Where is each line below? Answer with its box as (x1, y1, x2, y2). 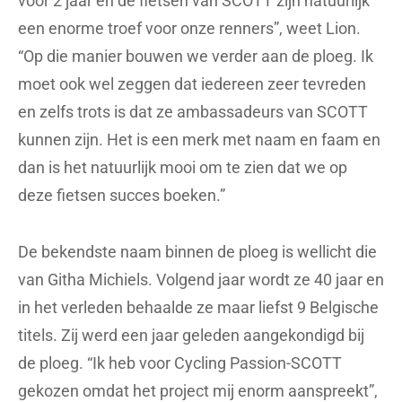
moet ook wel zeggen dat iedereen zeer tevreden (18, 74, 366, 93)
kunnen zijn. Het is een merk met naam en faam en (18, 129, 380, 149)
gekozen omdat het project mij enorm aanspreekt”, (18, 380, 378, 400)
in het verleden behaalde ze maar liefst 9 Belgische (18, 297, 379, 317)
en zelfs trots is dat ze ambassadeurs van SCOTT (18, 101, 368, 121)
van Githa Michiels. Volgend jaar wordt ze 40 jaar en (18, 269, 384, 289)
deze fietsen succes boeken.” (18, 185, 225, 205)
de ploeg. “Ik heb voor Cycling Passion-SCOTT (18, 353, 342, 372)
